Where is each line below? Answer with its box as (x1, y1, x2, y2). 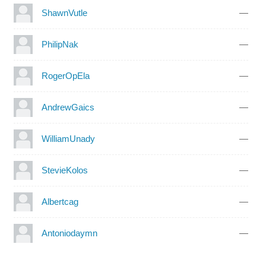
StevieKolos (41, 164, 88, 175)
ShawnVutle (41, 7, 87, 18)
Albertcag (41, 196, 78, 207)
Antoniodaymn (41, 227, 97, 238)
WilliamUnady (41, 133, 95, 144)
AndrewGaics (41, 102, 94, 112)
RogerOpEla (41, 70, 90, 81)
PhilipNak (41, 39, 78, 49)
